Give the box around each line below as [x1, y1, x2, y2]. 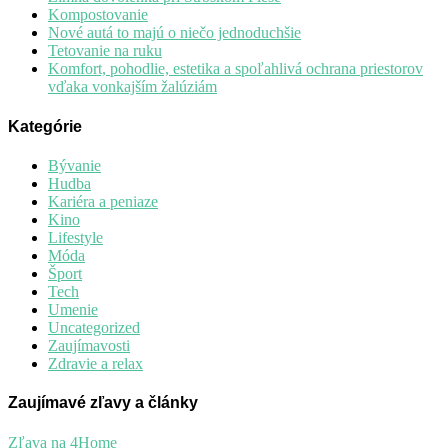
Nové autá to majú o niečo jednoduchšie [48, 24, 301, 42]
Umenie [48, 301, 98, 319]
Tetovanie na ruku [48, 42, 162, 60]
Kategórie [8, 117, 82, 135]
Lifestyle [48, 229, 103, 247]
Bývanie [48, 157, 101, 175]
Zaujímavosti [48, 337, 130, 355]
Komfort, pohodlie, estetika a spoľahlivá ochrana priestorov [48, 60, 423, 78]
